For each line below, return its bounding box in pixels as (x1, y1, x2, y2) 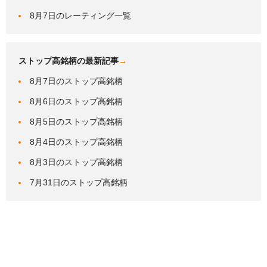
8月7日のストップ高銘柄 (30, 76, 123, 86)
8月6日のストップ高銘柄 (30, 97, 123, 107)
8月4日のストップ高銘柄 (30, 137, 123, 147)
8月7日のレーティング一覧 (30, 11, 131, 21)
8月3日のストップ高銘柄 (30, 157, 123, 167)
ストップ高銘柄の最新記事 (18, 56, 119, 66)
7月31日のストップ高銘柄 (30, 178, 128, 188)
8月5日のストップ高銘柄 (30, 117, 123, 127)
